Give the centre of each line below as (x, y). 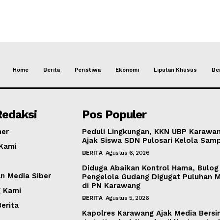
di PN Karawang (114, 185)
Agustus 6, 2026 (127, 152)
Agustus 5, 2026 (127, 198)
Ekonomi (127, 70)
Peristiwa (87, 70)
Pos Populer (114, 114)
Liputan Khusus (175, 70)
